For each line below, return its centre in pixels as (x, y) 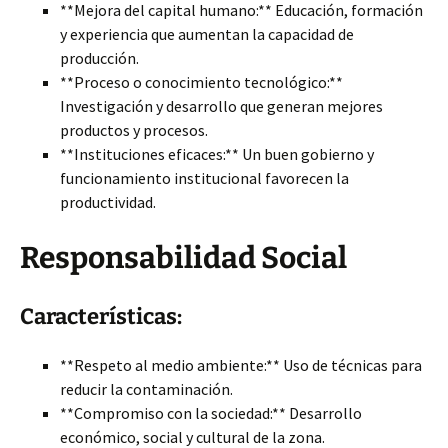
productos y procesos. (134, 130)
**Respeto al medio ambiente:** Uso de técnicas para (241, 365)
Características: (101, 316)
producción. (99, 58)
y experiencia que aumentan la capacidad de (207, 34)
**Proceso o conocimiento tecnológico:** (201, 82)
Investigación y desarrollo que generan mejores (221, 106)
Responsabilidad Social (183, 258)
